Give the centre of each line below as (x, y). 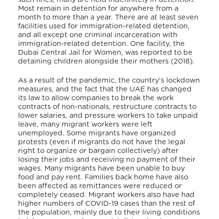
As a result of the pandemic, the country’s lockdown (109, 81)
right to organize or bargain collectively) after (99, 151)
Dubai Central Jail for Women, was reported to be (106, 52)
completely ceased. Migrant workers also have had (107, 195)
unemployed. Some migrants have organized (97, 133)
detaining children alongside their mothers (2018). (107, 61)
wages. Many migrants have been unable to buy (102, 169)
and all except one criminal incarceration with (98, 35)
